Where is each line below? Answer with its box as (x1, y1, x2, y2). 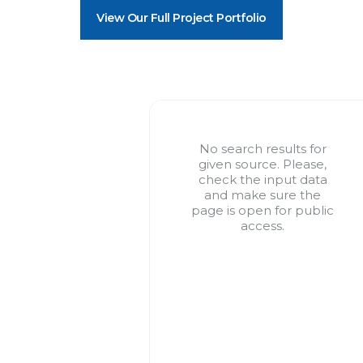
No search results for (199, 140, 327, 156)
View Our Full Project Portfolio (96, 10, 267, 25)
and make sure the (204, 186, 321, 203)
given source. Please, (199, 156, 327, 172)
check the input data (198, 171, 327, 187)
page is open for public (191, 202, 334, 218)
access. (241, 217, 284, 233)
